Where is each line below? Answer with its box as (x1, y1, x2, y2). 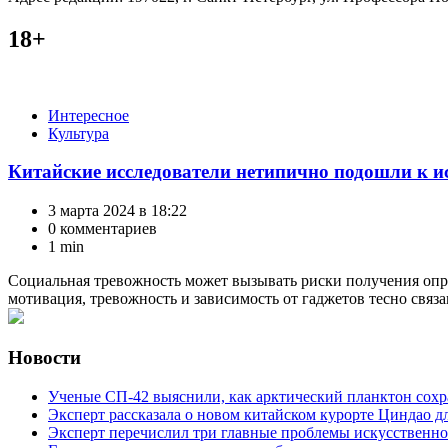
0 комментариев (48, 220, 157, 238)
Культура (48, 124, 109, 142)
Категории (7, 105, 80, 123)
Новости (8, 346, 81, 368)
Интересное (48, 106, 129, 124)
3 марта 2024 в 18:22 (48, 202, 187, 220)
